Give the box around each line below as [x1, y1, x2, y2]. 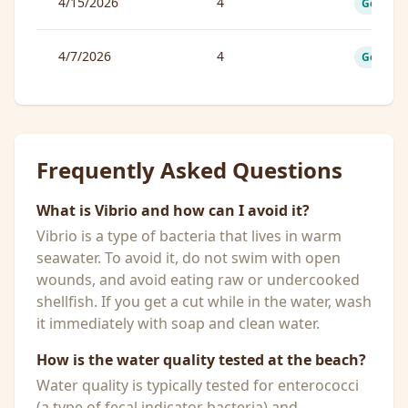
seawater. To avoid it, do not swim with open [36, 248, 341, 268]
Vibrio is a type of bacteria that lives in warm [36, 226, 342, 246]
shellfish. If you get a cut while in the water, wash [36, 291, 372, 311]
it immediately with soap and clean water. [36, 313, 320, 333]
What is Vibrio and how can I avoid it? [36, 200, 310, 220]
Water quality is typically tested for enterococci [36, 375, 359, 395]
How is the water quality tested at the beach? [36, 350, 366, 370]
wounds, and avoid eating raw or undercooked [36, 270, 360, 290]
